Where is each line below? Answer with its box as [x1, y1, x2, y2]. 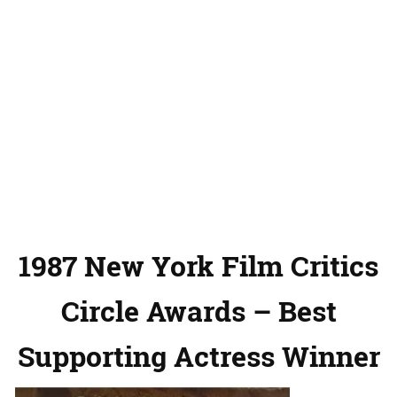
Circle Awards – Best [60, 292, 337, 331]
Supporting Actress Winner [17, 337, 380, 376]
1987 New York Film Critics [19, 246, 378, 285]
